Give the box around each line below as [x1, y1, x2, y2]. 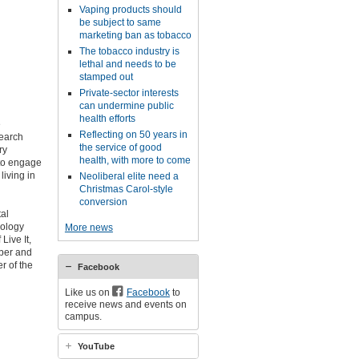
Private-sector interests [79, 87, 179, 99]
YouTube [77, 341, 115, 351]
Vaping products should [79, 4, 182, 15]
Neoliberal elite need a [79, 171, 179, 182]
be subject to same [79, 17, 161, 28]
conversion [79, 196, 127, 208]
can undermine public [79, 100, 174, 111]
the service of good [79, 142, 162, 153]
